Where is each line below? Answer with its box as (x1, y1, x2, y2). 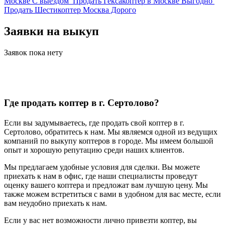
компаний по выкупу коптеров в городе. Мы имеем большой (4, 137, 213, 145)
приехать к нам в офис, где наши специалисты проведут (4, 172, 197, 180)
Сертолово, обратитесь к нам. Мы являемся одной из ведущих (4, 128, 217, 136)
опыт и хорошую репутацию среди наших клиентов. (4, 146, 184, 154)
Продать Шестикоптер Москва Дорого (4, 6, 136, 14)
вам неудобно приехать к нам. (4, 199, 107, 207)
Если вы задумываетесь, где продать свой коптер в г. (4, 119, 184, 127)
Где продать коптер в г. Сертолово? (4, 97, 159, 108)
